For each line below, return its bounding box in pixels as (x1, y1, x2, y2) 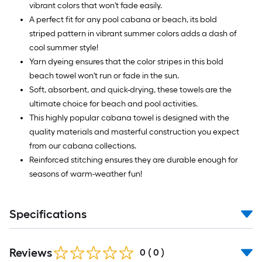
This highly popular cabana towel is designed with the (29, 113, 229, 123)
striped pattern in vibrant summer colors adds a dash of (29, 29, 237, 39)
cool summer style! (29, 43, 98, 53)
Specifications (9, 207, 87, 221)
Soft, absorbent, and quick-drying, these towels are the (29, 85, 232, 95)
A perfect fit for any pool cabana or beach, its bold (29, 15, 217, 25)
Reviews (9, 246, 52, 260)
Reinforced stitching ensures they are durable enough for (29, 155, 238, 165)
